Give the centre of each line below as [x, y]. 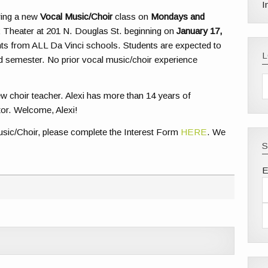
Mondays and [178, 17]
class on [132, 17]
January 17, [200, 31]
